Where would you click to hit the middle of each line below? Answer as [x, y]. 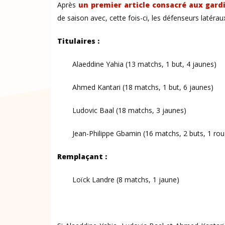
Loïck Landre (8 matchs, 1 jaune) [126, 180]
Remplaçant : [82, 156]
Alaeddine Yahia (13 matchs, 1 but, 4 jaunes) [144, 64]
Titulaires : [78, 41]
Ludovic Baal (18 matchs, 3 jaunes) [129, 110]
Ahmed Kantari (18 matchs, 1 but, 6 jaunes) [143, 87]
